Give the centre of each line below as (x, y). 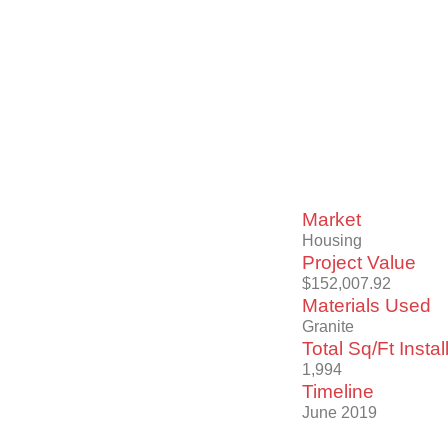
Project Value (359, 263)
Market (331, 220)
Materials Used (366, 306)
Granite (328, 327)
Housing (332, 241)
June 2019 (339, 413)
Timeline (338, 392)
